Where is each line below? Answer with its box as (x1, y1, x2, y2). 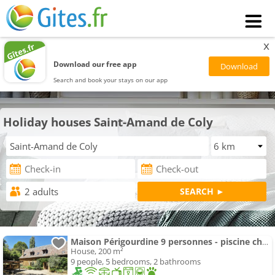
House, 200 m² (71, 246, 123, 257)
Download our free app (53, 59, 137, 69)
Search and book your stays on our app (53, 75, 168, 84)
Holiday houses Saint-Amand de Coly (3, 114, 213, 130)
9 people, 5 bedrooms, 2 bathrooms (71, 256, 201, 268)
